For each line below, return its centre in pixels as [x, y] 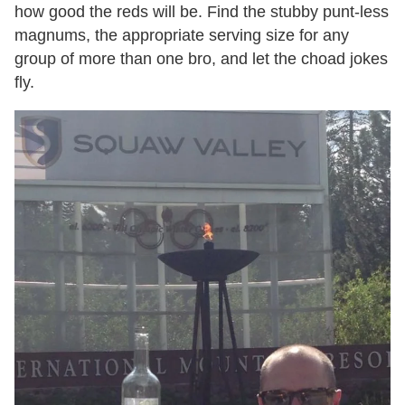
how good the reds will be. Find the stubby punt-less [202, 12]
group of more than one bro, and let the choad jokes [201, 59]
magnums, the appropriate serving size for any [182, 35]
